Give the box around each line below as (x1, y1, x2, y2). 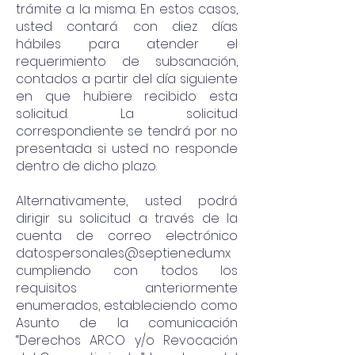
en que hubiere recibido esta (16, 87, 238, 105)
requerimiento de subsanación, (16, 52, 238, 71)
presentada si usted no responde (16, 139, 238, 158)
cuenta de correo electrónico (16, 227, 238, 245)
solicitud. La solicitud (16, 105, 238, 123)
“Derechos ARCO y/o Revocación (16, 331, 238, 349)
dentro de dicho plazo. (16, 157, 157, 175)
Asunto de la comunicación (16, 314, 238, 332)
